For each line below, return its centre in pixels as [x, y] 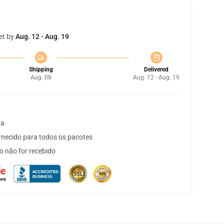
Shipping [41, 69]
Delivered [156, 69]
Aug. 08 [41, 77]
